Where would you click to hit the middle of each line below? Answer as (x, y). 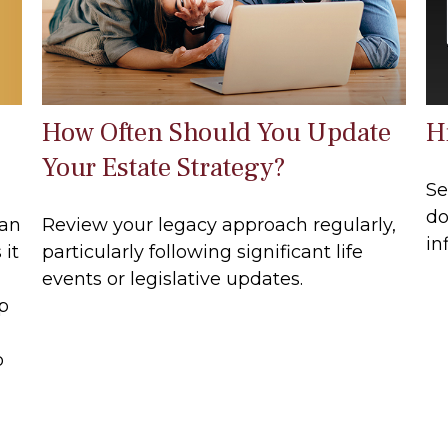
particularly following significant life (203, 251)
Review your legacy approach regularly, (219, 224)
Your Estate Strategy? (164, 167)
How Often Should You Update (217, 132)
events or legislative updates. (173, 278)
